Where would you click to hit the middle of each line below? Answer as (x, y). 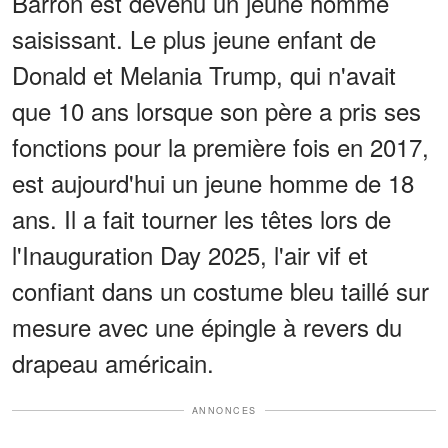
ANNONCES (224, 410)
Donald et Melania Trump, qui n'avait (204, 74)
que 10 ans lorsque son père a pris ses (216, 110)
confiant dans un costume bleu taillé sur (220, 290)
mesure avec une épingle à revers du (207, 326)
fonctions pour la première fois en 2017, (220, 146)
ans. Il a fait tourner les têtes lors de (201, 218)
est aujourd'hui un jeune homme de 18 (213, 182)
